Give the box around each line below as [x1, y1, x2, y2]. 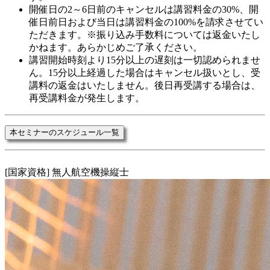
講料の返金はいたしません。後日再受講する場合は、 [29, 80, 260, 90]
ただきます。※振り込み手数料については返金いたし [29, 29, 260, 40]
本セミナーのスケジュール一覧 [10, 127, 119, 137]
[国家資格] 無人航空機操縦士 [5, 166, 129, 177]
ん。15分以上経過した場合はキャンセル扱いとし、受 [29, 67, 260, 78]
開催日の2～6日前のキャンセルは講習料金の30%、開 [29, 4, 259, 14]
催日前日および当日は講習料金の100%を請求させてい [29, 16, 263, 27]
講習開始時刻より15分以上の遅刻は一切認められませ [29, 54, 260, 65]
